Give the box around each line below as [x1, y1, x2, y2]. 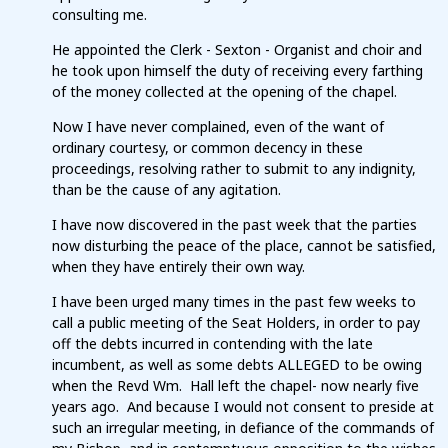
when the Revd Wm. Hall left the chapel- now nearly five [52, 376, 419, 396]
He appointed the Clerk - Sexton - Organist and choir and [52, 40, 422, 60]
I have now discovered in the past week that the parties [52, 215, 417, 235]
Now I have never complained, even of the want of [52, 117, 384, 137]
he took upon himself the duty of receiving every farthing [52, 61, 423, 81]
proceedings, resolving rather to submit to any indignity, [52, 159, 416, 179]
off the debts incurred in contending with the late [52, 334, 373, 354]
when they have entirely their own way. [52, 257, 305, 277]
